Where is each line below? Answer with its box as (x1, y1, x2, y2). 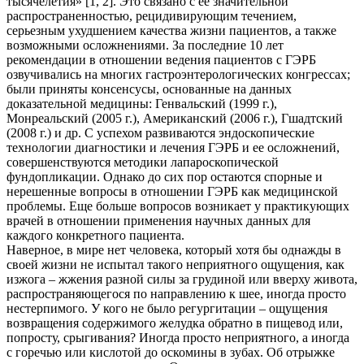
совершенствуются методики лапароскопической (6, 154, 279, 169)
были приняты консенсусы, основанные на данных (6, 81, 292, 96)
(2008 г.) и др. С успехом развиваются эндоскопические (6, 125, 314, 140)
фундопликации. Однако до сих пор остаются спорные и (6, 169, 323, 184)
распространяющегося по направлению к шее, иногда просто (6, 286, 346, 301)
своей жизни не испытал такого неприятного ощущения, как (6, 257, 344, 271)
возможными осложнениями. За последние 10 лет (6, 37, 284, 52)
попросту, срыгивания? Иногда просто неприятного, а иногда (6, 330, 349, 344)
